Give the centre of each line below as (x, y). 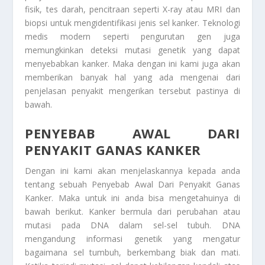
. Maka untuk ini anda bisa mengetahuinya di (146, 198)
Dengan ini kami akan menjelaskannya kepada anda (132, 170)
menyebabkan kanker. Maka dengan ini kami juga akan (132, 64)
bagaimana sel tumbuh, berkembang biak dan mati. (132, 252)
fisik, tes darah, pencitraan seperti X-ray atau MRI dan (132, 9)
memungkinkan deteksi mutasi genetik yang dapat (132, 50)
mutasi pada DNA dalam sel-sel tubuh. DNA (132, 225)
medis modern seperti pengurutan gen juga (132, 37)
